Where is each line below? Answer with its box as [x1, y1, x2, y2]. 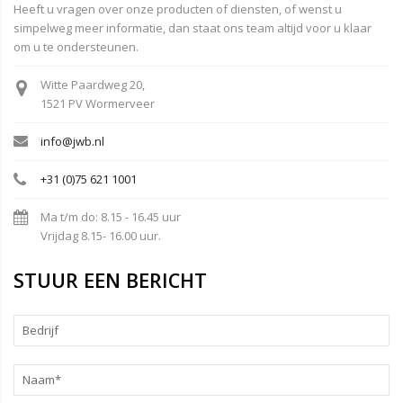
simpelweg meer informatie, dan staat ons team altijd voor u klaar [13, 19, 372, 36]
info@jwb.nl [40, 132, 104, 149]
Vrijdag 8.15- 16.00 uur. [40, 227, 161, 244]
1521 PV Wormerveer [40, 94, 155, 112]
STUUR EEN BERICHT [13, 266, 207, 293]
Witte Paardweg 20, [40, 76, 145, 93]
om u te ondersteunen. [13, 38, 139, 55]
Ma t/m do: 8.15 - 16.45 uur [40, 208, 181, 225]
